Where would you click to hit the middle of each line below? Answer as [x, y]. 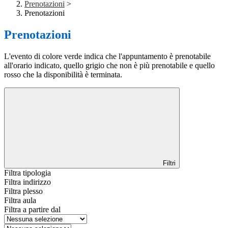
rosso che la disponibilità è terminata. [63, 75]
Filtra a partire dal [32, 210]
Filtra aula [20, 201]
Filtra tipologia [27, 173]
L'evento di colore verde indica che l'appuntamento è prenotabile [107, 56]
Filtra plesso [23, 191]
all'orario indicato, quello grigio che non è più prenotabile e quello [109, 66]
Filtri [168, 163]
